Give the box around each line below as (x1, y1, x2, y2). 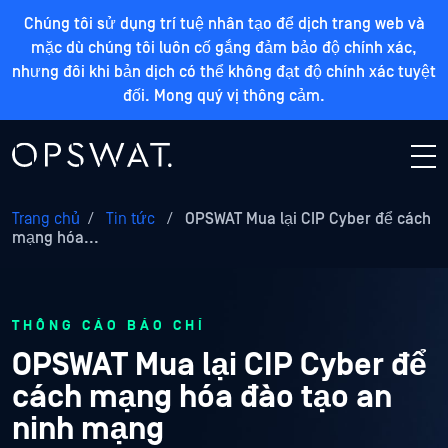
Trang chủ (12, 210, 80, 228)
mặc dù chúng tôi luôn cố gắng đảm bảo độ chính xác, (31, 39, 417, 57)
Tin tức (102, 210, 159, 228)
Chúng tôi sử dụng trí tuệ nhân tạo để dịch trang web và (23, 15, 425, 33)
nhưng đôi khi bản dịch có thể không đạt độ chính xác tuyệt (12, 63, 436, 81)
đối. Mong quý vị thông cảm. (123, 87, 325, 105)
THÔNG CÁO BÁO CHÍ (12, 318, 206, 334)
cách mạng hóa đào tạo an (12, 379, 392, 416)
